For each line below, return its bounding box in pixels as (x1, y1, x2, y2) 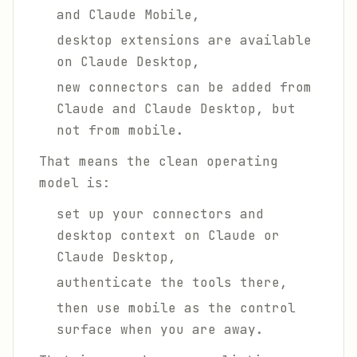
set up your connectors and (57, 206, 264, 222)
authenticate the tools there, (57, 274, 288, 291)
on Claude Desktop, (57, 53, 200, 70)
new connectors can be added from (57, 79, 312, 96)
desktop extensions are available (57, 32, 312, 49)
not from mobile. (57, 122, 184, 139)
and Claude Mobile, (57, 6, 200, 23)
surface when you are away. (57, 321, 264, 338)
